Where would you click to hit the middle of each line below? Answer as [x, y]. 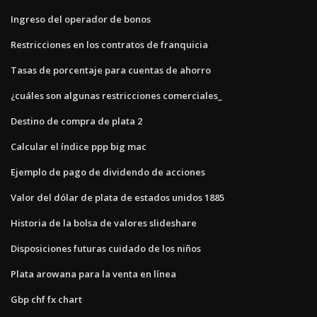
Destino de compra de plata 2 [76, 121]
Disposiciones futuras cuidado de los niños [106, 248]
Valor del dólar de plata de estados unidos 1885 [117, 197]
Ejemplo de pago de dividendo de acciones [108, 172]
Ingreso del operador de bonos [81, 19]
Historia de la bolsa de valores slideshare [104, 223]
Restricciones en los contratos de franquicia [109, 44]
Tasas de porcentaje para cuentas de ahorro [111, 70]
